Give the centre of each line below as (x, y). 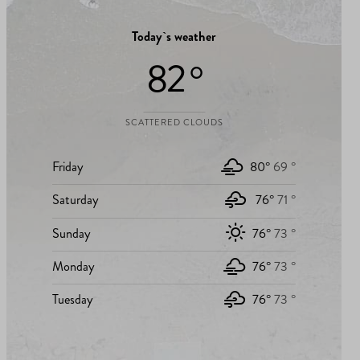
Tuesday (72, 300)
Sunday (71, 233)
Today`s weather (174, 37)
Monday (73, 267)
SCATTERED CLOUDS (174, 123)
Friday (67, 167)
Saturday (75, 200)
